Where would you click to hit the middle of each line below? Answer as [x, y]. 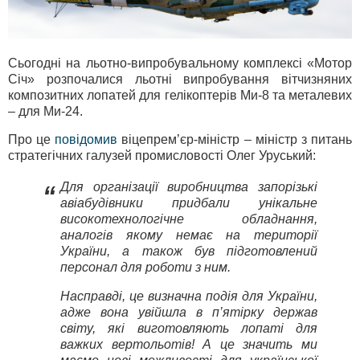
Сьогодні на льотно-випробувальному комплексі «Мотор [180, 63]
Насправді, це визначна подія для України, [189, 296]
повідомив [86, 140]
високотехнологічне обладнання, [189, 219]
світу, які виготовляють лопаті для [189, 328]
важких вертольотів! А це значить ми [189, 344]
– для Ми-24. [45, 111]
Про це [32, 140]
